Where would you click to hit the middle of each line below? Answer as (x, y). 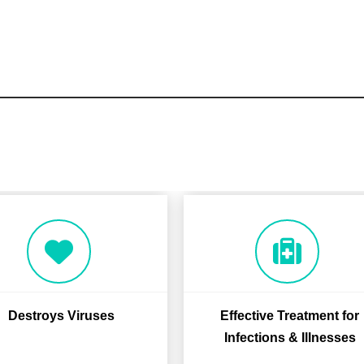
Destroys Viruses (62, 316)
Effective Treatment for (290, 316)
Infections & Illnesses (290, 338)
